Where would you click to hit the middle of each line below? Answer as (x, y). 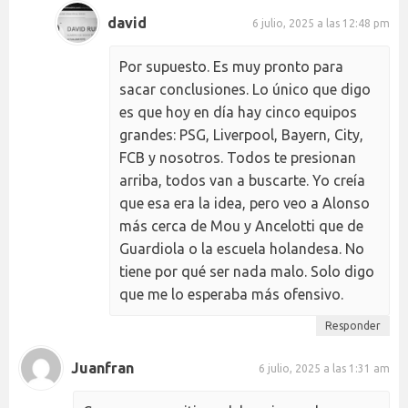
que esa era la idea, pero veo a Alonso (245, 204)
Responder (353, 326)
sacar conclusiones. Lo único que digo (245, 90)
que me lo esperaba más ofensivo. (231, 295)
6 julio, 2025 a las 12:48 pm (321, 23)
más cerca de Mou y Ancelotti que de (241, 226)
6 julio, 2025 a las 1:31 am (324, 368)
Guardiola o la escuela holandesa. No (242, 249)
